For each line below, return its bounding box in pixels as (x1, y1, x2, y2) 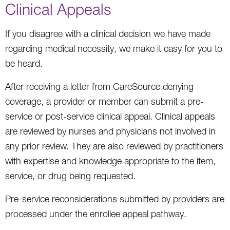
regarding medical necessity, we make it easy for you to (5, 43, 222, 54)
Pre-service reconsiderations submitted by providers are (5, 193, 224, 204)
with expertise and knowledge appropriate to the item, (5, 155, 216, 166)
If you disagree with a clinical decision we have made (5, 28, 210, 39)
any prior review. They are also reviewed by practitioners (5, 140, 223, 151)
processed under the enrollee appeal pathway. (5, 208, 189, 219)
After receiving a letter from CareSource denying (5, 81, 194, 92)
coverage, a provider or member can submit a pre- (5, 95, 204, 107)
